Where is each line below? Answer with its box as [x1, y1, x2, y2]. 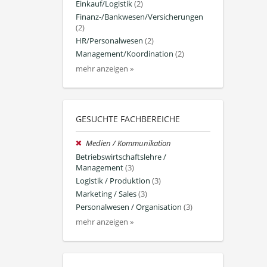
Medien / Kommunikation [86, 138, 172, 149]
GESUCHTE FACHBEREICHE [76, 113, 180, 125]
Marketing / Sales [76, 188, 136, 199]
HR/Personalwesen [76, 35, 143, 46]
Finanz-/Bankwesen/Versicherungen [76, 11, 203, 22]
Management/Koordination [76, 49, 173, 60]
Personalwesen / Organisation [76, 202, 182, 213]
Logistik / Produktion [76, 175, 150, 186]
